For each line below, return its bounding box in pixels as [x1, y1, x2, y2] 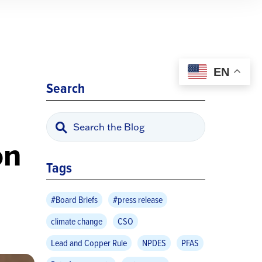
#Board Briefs [50, 193, 98, 206]
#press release [112, 193, 163, 206]
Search [46, 78, 85, 99]
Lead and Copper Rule [50, 236, 127, 249]
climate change [50, 215, 102, 227]
